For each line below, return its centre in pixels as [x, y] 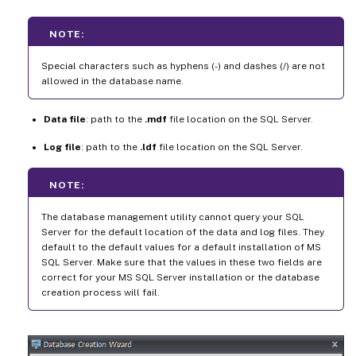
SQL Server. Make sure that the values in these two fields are [182, 262]
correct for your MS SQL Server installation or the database [180, 277]
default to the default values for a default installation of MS [181, 247]
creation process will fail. [101, 292]
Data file [65, 119]
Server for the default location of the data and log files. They [183, 232]
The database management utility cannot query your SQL [173, 217]
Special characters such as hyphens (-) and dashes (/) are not [183, 66]
